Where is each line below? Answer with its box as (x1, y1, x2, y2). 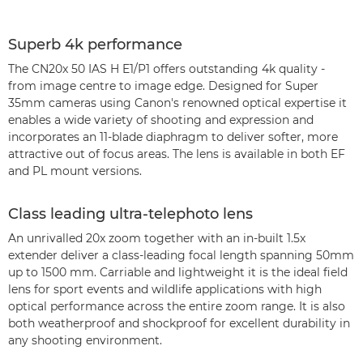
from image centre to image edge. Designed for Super (8, 79, 318, 93)
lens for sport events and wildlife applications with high (8, 282, 322, 297)
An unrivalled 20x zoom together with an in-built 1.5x (8, 231, 305, 246)
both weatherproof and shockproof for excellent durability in (8, 316, 350, 331)
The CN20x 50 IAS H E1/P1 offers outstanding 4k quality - (8, 62, 325, 76)
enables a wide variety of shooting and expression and (8, 113, 314, 127)
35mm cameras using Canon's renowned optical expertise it (8, 96, 347, 110)
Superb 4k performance (8, 36, 182, 53)
